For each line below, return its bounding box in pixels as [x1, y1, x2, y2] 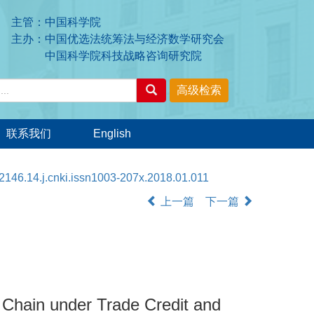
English [93, 128, 131, 139]
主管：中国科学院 [11, 16, 101, 28]
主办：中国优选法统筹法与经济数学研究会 [11, 33, 224, 45]
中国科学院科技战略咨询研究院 [11, 50, 202, 62]
